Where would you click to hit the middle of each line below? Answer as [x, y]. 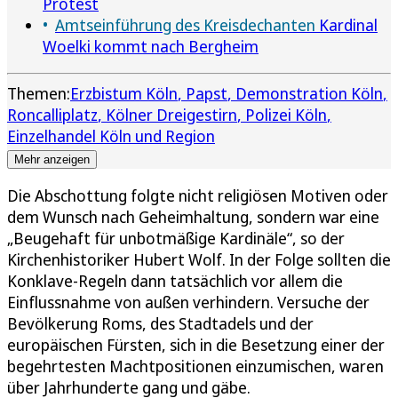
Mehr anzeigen [52, 159]
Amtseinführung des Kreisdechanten [185, 24]
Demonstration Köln [309, 93]
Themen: [39, 93]
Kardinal [346, 24]
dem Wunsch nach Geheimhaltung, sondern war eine [193, 216]
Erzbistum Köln [124, 93]
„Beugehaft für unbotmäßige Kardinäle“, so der [176, 238]
